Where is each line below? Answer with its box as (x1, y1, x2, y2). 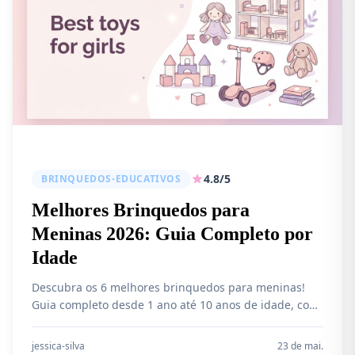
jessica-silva (32, 339, 85, 353)
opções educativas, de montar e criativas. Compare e (32, 315, 312, 330)
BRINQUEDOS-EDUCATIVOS (41, 172, 181, 185)
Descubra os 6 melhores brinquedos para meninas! (32, 280, 305, 295)
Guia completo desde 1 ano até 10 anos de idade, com (32, 297, 319, 312)
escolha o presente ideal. (32, 332, 165, 347)
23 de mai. (277, 339, 323, 353)
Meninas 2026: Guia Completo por (32, 223, 313, 244)
